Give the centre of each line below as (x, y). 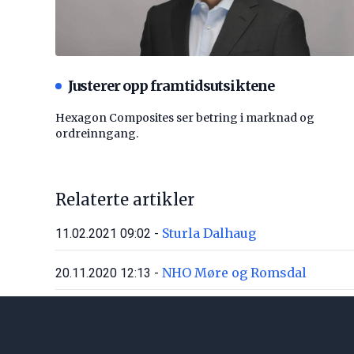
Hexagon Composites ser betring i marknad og (185, 118)
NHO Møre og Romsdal (234, 273)
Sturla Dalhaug (209, 233)
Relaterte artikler (125, 200)
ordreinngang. (97, 134)
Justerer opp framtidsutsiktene (171, 86)
